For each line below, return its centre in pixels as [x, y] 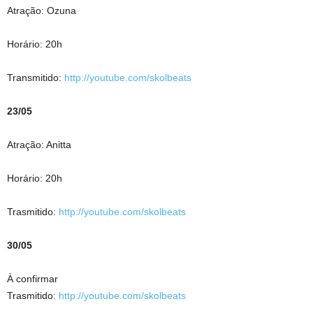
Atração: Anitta [39, 144]
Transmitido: [36, 77]
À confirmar [32, 278]
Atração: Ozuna [42, 10]
